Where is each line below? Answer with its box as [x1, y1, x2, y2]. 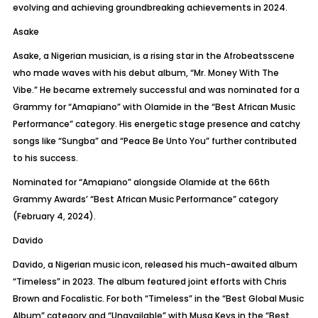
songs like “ [12, 135, 62, 147]
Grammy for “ [12, 101, 72, 113]
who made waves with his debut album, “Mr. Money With [12, 67, 262, 79]
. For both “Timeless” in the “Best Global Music [102, 292, 304, 305]
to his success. [12, 152, 78, 164]
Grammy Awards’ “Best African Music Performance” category [12, 193, 278, 205]
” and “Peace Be [94, 135, 166, 147]
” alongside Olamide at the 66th [127, 176, 270, 188]
